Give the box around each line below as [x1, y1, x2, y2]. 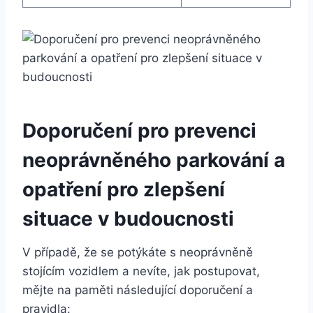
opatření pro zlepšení [22, 177, 225, 201]
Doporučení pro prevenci [22, 118, 256, 143]
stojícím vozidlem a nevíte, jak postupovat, [22, 263, 260, 278]
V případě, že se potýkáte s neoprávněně [22, 245, 253, 259]
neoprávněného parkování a [22, 147, 285, 172]
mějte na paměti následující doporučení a [22, 282, 253, 297]
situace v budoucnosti [22, 206, 234, 231]
